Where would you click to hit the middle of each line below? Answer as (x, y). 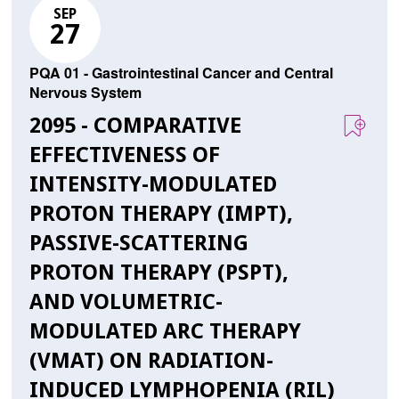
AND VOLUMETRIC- (126, 302)
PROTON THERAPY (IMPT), (161, 214)
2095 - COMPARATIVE (135, 126)
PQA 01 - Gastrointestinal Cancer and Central (181, 73)
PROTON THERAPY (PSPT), (159, 273)
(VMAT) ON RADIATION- (151, 361)
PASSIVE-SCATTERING (138, 244)
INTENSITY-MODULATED (153, 185)
